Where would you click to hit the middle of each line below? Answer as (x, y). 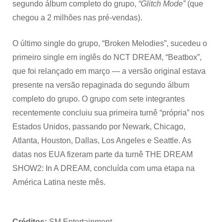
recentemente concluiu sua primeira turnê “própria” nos (108, 112)
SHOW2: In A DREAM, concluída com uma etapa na (104, 168)
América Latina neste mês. (59, 182)
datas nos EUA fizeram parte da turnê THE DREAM (103, 154)
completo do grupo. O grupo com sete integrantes (99, 99)
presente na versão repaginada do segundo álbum (101, 85)
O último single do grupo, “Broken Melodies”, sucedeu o (110, 43)
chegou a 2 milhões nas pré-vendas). (77, 17)
